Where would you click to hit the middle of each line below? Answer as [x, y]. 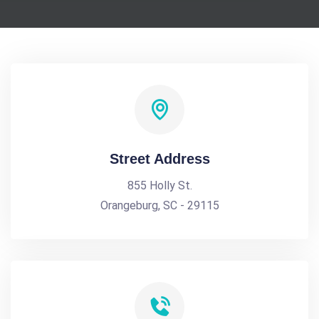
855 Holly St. [159, 185]
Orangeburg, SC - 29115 [159, 205]
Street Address [159, 159]
